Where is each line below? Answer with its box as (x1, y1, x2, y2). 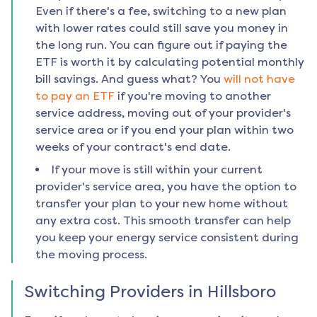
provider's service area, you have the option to (35, 180, 296, 194)
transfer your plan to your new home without (35, 197, 288, 211)
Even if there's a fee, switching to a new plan (35, 4, 287, 18)
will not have (224, 72, 295, 86)
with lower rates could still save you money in (35, 21, 288, 35)
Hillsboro (207, 282, 276, 302)
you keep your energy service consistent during (35, 231, 299, 245)
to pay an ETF (35, 89, 115, 103)
